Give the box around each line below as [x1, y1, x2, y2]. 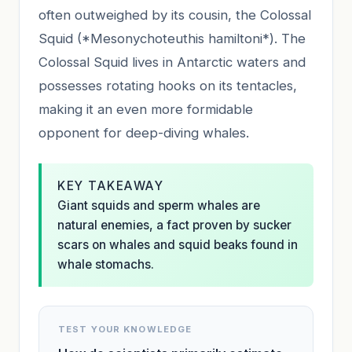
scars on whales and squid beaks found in [57, 236, 298, 252]
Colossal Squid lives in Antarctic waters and [38, 53, 306, 70]
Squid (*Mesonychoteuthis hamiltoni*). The [38, 30, 306, 46]
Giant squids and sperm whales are [57, 197, 260, 213]
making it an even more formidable [38, 101, 253, 117]
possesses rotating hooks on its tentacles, [38, 77, 297, 93]
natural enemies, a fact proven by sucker [57, 217, 291, 233]
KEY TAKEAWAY [57, 178, 164, 193]
